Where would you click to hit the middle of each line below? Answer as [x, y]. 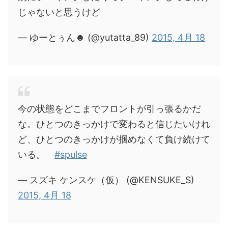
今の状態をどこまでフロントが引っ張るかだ [109, 108]
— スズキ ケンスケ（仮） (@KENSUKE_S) [106, 180]
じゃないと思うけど [59, 12]
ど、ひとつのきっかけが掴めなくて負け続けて [114, 139]
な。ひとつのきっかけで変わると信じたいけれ [114, 124]
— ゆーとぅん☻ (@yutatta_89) [85, 37]
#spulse [71, 154]
